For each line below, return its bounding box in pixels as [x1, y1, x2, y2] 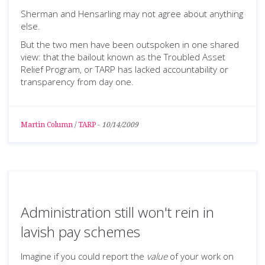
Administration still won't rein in [21, 202, 214, 222]
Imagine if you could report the [21, 250, 147, 262]
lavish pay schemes [21, 222, 140, 241]
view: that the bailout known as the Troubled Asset [21, 51, 225, 63]
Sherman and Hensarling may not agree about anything [21, 8, 243, 20]
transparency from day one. [21, 76, 134, 88]
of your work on [170, 250, 234, 262]
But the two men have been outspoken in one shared [21, 38, 239, 50]
